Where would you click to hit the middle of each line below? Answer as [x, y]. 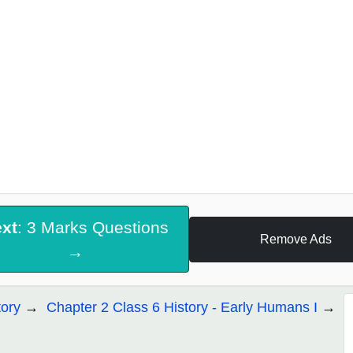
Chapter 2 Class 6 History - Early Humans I [182, 308]
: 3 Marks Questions [93, 227]
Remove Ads [295, 239]
